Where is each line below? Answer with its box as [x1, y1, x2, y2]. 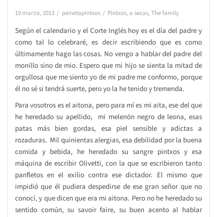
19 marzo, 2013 [15, 8, 54, 17]
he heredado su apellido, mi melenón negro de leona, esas [15, 111, 202, 122]
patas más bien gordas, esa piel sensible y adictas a [15, 123, 202, 134]
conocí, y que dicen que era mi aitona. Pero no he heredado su [15, 193, 202, 203]
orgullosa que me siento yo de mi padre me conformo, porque [15, 72, 202, 82]
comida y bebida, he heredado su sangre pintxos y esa [15, 146, 202, 157]
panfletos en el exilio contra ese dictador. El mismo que [15, 170, 202, 180]
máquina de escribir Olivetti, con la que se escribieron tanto [15, 158, 202, 169]
